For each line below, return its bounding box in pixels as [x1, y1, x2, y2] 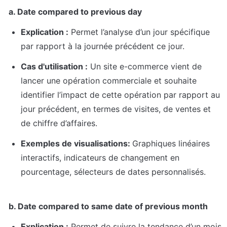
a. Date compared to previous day [9, 7, 142, 17]
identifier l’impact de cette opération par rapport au [21, 90, 220, 100]
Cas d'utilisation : [21, 61, 88, 72]
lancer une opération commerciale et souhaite [21, 75, 197, 86]
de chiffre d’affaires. [21, 118, 97, 129]
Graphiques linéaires [132, 138, 210, 149]
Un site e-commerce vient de [88, 61, 202, 72]
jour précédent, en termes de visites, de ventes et [21, 104, 211, 115]
